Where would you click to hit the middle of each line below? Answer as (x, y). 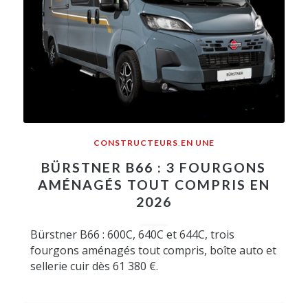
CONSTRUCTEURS (135, 143)
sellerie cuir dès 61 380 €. (94, 266)
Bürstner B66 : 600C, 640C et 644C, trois (132, 235)
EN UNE (197, 143)
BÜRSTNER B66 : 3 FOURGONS (154, 168)
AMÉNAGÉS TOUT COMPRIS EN (154, 185)
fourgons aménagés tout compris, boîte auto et (153, 251)
